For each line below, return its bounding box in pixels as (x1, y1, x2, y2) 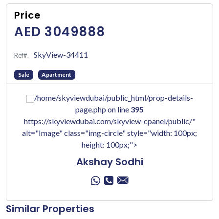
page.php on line (75, 105, 131, 114)
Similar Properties (6, 202, 94, 216)
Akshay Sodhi (76, 155, 143, 169)
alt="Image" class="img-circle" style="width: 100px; (22, 128, 197, 138)
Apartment (42, 71, 72, 78)
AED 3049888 (14, 23, 106, 41)
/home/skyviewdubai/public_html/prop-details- (34, 93, 193, 103)
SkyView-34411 (34, 50, 88, 59)
